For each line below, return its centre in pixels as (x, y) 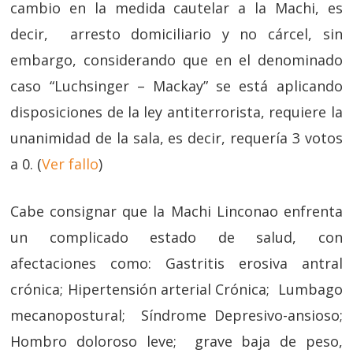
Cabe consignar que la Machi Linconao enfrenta (176, 211)
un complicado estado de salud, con (176, 237)
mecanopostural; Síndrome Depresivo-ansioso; (176, 315)
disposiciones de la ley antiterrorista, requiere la (176, 112)
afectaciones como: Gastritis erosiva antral (176, 263)
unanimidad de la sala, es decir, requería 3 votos (176, 138)
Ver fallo (71, 164)
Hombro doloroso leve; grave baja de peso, (176, 341)
